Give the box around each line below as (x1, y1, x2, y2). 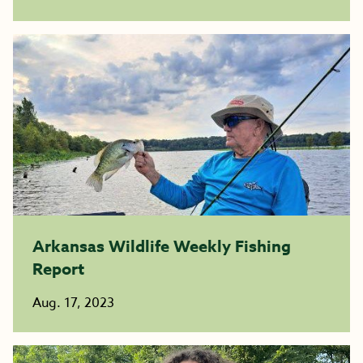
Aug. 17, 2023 (32, 293, 114, 313)
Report (32, 258, 84, 280)
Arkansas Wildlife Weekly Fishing (32, 235, 291, 257)
